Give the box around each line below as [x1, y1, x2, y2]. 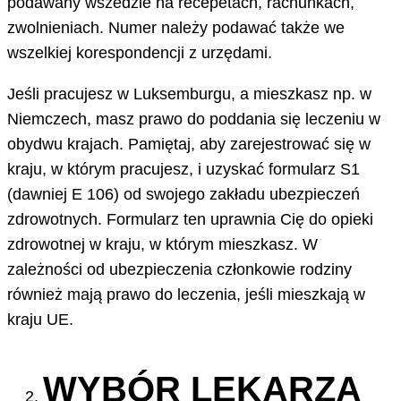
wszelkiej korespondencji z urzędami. [7, 43, 272, 62]
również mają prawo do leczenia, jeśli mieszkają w [7, 285, 365, 303]
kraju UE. [7, 310, 73, 328]
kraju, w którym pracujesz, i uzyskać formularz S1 [7, 159, 360, 178]
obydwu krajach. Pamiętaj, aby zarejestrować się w [7, 134, 371, 153]
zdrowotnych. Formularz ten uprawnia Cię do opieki [7, 209, 373, 228]
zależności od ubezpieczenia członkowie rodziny [7, 260, 352, 278]
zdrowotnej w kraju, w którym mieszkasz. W [7, 235, 318, 253]
